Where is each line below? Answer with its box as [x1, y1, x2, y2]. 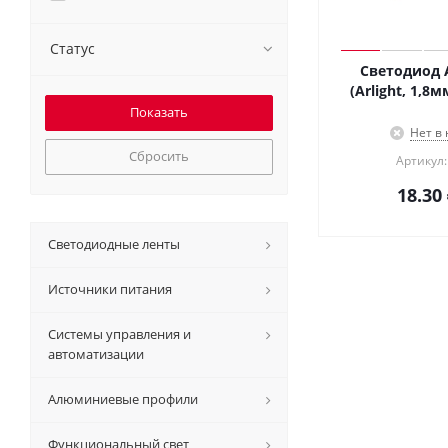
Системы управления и [48, 325, 191, 343]
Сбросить [129, 147, 189, 165]
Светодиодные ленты [48, 235, 180, 253]
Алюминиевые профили [48, 390, 198, 408]
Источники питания [48, 280, 172, 298]
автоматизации [48, 345, 144, 363]
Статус [50, 39, 95, 58]
